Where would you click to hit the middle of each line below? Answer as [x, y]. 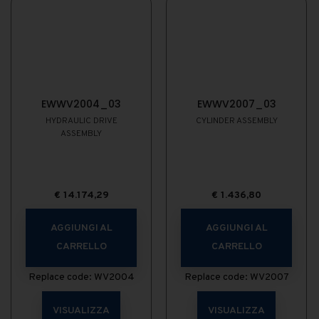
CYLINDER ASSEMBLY [236, 121]
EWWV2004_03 [81, 104]
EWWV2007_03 [236, 104]
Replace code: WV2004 [81, 277]
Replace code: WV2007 [236, 277]
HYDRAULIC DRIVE [81, 121]
